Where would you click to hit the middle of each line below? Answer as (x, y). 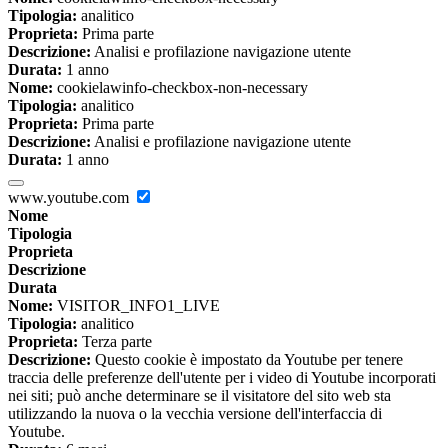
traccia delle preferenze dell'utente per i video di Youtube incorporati (222, 378)
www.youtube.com (70, 198)
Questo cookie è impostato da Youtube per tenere (247, 360)
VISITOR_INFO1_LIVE (136, 306)
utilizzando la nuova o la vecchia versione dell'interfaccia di (195, 414)
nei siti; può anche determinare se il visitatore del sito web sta (199, 396)
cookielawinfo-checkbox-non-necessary (180, 88)
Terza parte (115, 342)
